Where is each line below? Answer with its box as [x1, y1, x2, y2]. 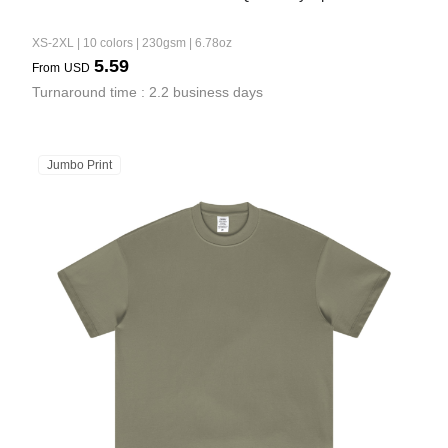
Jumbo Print [47, 158, 112, 172]
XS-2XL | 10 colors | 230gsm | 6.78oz [32, 36, 232, 50]
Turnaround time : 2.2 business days [32, 84, 263, 100]
